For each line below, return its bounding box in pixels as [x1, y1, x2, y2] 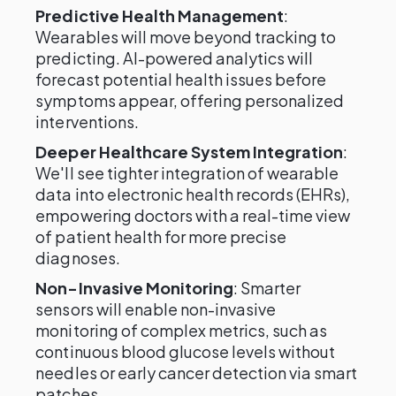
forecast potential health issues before [35, 69, 327, 89]
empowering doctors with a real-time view [35, 205, 351, 225]
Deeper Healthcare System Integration [35, 141, 344, 162]
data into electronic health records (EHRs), [35, 184, 351, 204]
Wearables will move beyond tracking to [35, 27, 337, 47]
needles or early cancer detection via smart [35, 362, 358, 383]
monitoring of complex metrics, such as [35, 320, 328, 340]
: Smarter [232, 278, 301, 298]
